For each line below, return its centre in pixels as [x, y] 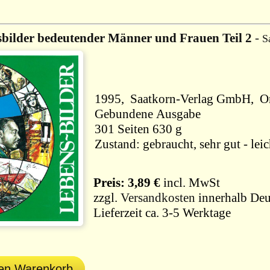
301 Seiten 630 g [167, 129]
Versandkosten [158, 198]
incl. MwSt [190, 183]
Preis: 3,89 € [124, 183]
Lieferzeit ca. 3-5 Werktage [161, 213]
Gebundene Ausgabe [148, 114]
